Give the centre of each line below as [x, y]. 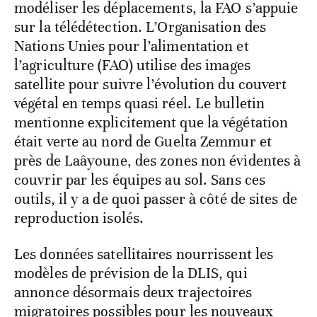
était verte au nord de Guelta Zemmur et [143, 142]
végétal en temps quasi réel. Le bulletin [140, 104]
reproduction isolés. [79, 218]
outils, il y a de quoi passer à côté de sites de [156, 199]
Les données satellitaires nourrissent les [144, 254]
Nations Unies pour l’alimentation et [132, 46]
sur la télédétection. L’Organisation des [140, 27]
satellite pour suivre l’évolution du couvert [151, 85]
